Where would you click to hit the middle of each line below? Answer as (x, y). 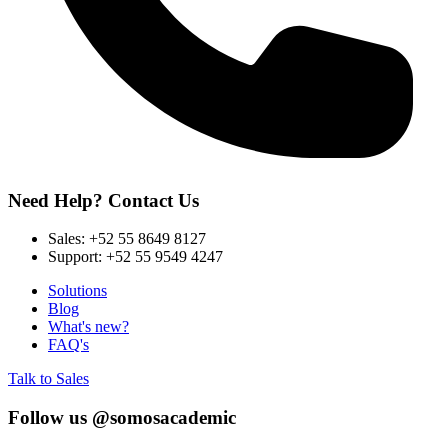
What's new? (88, 327)
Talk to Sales (48, 379)
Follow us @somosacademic (122, 417)
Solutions (77, 291)
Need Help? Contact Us (103, 200)
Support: (77, 257)
